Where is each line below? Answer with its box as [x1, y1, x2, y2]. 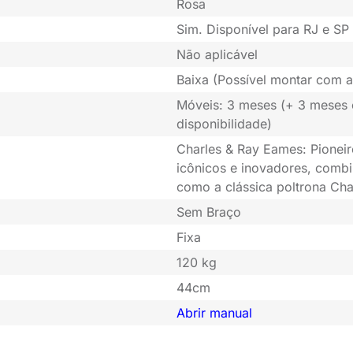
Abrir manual [176, 305, 252, 321]
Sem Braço [176, 204, 241, 221]
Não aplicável [176, 46, 258, 63]
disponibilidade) [176, 116, 272, 132]
